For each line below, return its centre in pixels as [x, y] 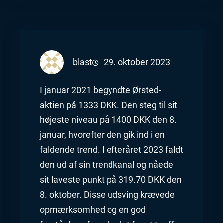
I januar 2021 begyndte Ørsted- [101, 90]
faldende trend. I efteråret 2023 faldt [111, 150]
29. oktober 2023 [137, 62]
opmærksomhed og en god [93, 210]
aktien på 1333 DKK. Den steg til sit [109, 105]
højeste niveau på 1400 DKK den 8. [108, 120]
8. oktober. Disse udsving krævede [107, 195]
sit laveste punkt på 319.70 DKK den [111, 180]
